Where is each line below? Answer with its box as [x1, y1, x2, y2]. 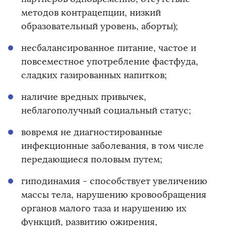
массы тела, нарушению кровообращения [21, 189, 206, 200]
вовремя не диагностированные [21, 126, 162, 138]
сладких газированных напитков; [21, 69, 167, 81]
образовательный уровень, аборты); [21, 20, 178, 32]
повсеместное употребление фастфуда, [21, 55, 198, 67]
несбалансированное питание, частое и [21, 42, 196, 53]
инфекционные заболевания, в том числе [21, 140, 204, 151]
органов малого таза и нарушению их [21, 202, 187, 214]
